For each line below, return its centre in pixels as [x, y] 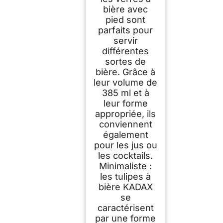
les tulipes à [125, 177]
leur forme [125, 104]
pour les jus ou [125, 145]
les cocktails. [125, 156]
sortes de [125, 62]
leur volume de [125, 83]
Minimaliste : [125, 166]
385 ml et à [125, 93]
